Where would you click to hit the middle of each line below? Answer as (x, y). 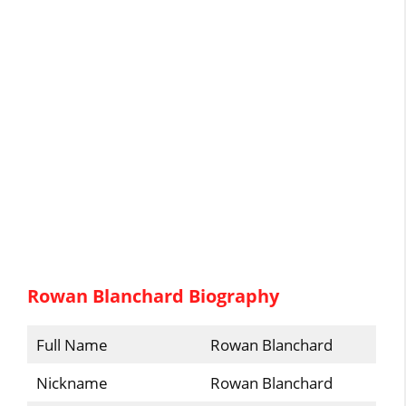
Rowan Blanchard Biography (154, 295)
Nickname (72, 382)
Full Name (72, 344)
